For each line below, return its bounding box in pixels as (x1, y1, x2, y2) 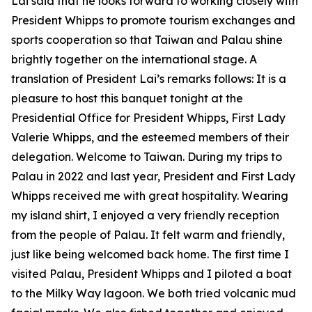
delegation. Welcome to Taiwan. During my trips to (11, 150, 282, 164)
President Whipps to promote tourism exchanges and (11, 13, 295, 27)
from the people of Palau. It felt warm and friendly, (11, 228, 285, 242)
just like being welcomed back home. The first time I (11, 247, 289, 261)
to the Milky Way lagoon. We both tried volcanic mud (11, 286, 296, 300)
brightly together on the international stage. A (11, 52, 257, 66)
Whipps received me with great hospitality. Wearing (11, 189, 288, 203)
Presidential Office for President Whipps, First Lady (11, 111, 286, 125)
